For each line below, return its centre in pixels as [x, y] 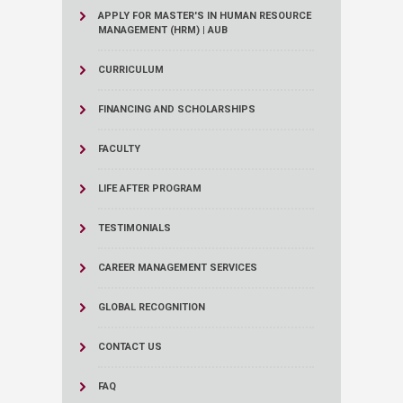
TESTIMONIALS [134, 228]
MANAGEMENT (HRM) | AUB [163, 31]
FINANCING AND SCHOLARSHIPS [177, 110]
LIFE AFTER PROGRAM [150, 189]
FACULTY [119, 149]
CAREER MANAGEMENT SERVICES [178, 268]
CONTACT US [130, 347]
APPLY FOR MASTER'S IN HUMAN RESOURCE [205, 16]
